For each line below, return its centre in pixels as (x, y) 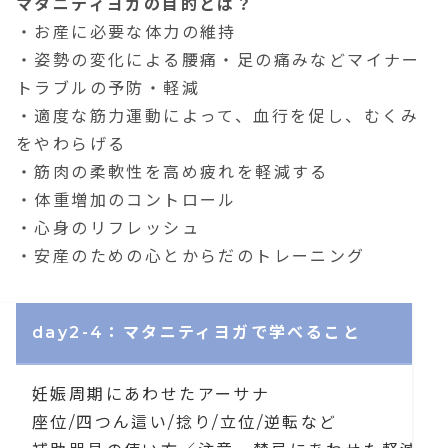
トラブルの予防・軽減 (108, 88)
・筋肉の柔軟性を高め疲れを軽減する (172, 172)
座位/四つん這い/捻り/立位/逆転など (185, 422)
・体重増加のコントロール (126, 200)
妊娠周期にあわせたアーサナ (151, 394)
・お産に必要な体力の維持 (126, 32)
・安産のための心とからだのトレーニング (191, 256)
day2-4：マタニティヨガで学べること (196, 332)
